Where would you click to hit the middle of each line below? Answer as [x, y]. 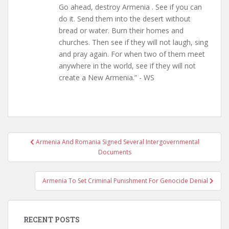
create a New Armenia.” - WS [107, 77]
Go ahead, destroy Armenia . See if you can [130, 7]
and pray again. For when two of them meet [132, 54]
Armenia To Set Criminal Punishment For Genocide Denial [126, 181]
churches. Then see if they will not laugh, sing [133, 42]
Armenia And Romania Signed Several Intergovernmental [117, 142]
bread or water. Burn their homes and [121, 30]
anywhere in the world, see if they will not [127, 66]
